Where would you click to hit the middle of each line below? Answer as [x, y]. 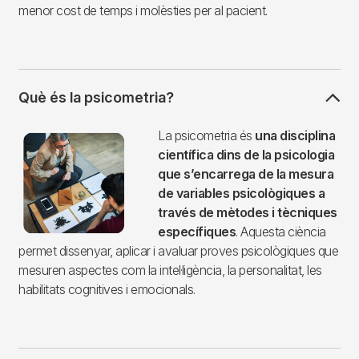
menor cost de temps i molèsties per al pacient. [143, 11]
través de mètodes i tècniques [248, 213]
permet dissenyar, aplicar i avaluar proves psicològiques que [178, 251]
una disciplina [295, 136]
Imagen [39, 135]
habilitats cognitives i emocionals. [107, 290]
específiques [197, 232]
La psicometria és [206, 136]
